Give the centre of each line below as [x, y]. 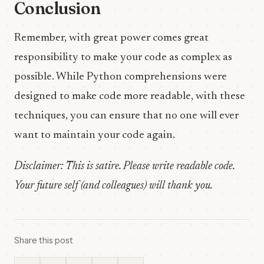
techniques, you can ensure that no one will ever [126, 116]
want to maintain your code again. [95, 135]
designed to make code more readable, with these [130, 96]
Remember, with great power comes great [111, 38]
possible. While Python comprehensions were [121, 77]
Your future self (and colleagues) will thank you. [113, 186]
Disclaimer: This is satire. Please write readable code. [124, 166]
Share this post [44, 240]
